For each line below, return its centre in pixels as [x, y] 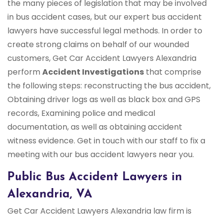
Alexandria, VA [50, 195]
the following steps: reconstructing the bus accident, [109, 86]
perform [25, 72]
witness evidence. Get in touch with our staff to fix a [106, 141]
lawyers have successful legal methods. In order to [105, 31]
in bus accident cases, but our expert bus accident [105, 17]
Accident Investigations [93, 72]
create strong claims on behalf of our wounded [98, 45]
